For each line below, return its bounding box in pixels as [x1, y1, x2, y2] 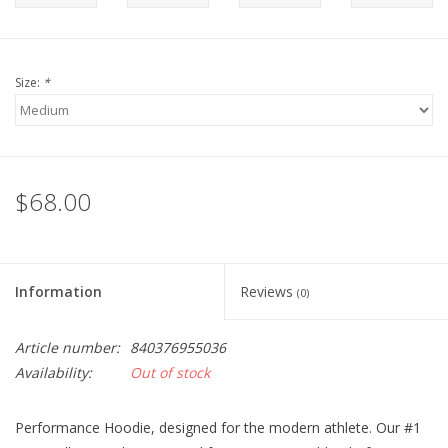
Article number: [15, 338, 120, 358]
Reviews [240, 282, 297, 302]
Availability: [15, 363, 92, 383]
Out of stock [130, 363, 210, 383]
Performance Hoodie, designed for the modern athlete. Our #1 [15, 418, 421, 438]
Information [15, 282, 102, 302]
